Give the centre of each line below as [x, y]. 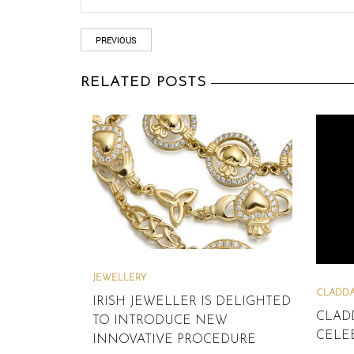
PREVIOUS [116, 40]
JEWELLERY [119, 279]
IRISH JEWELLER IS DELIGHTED [192, 302]
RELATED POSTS [143, 82]
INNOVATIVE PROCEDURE [174, 340]
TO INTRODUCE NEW [160, 321]
